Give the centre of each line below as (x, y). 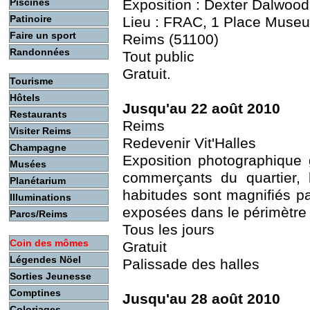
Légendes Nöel (45, 259)
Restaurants (38, 114)
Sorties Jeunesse (51, 276)
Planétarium (38, 181)
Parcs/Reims (39, 214)
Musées (28, 164)
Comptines (35, 293)
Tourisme (31, 81)
